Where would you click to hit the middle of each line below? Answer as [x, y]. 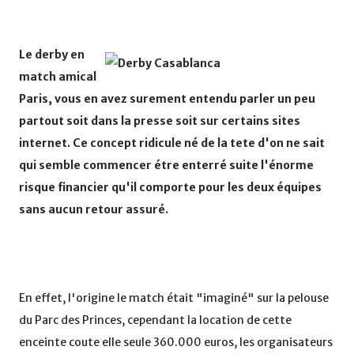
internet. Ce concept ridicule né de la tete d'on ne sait [172, 143]
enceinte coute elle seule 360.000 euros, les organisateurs [176, 343]
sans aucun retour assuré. [94, 210]
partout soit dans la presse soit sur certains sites [160, 121]
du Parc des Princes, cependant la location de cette [155, 320]
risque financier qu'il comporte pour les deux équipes [170, 188]
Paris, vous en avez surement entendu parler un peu [167, 99]
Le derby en [52, 55]
